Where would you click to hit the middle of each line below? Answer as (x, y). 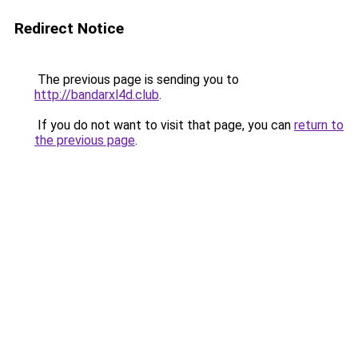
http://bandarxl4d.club (97, 95)
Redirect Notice (69, 28)
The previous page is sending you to (137, 80)
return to (319, 125)
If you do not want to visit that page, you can (164, 125)
